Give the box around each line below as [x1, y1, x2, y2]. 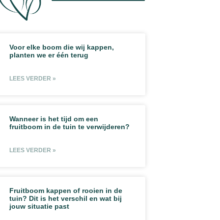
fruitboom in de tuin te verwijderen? [9, 122, 130, 131]
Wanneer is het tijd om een [9, 114, 99, 123]
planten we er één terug [9, 51, 89, 59]
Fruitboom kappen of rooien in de [9, 186, 123, 194]
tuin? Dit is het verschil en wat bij [9, 194, 122, 202]
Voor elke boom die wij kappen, [9, 43, 114, 51]
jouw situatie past [9, 202, 70, 210]
